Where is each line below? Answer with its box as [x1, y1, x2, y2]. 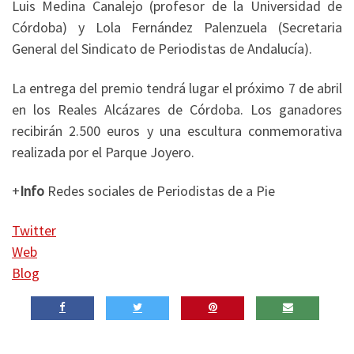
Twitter [12, 220, 56, 239]
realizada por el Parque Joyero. [12, 142, 194, 161]
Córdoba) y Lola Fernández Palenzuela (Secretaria [12, 18, 342, 37]
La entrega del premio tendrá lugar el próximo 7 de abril [12, 78, 342, 97]
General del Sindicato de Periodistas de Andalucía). [12, 40, 312, 58]
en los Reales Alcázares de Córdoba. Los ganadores [12, 100, 342, 119]
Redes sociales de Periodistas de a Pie [44, 182, 275, 201]
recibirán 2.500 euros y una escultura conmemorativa [12, 121, 342, 140]
